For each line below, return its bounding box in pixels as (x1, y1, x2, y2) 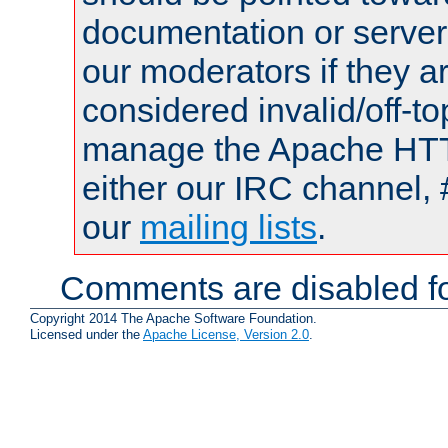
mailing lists (140, 207, 317, 246)
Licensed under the (30, 327, 143, 343)
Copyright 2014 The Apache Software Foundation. (30, 311, 317, 327)
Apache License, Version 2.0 (143, 327, 309, 343)
